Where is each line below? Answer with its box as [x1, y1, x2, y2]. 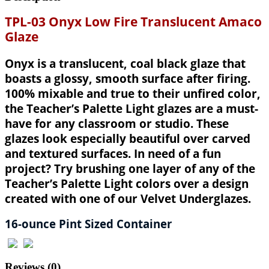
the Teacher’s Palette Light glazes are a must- [5, 101, 258, 116]
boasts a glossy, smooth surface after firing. [5, 71, 250, 86]
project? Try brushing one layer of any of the [5, 161, 255, 177]
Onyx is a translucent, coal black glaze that [5, 56, 246, 71]
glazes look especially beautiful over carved [5, 131, 250, 147]
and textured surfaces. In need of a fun [5, 146, 221, 162]
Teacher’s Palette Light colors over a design [5, 176, 249, 192]
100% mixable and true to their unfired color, [5, 86, 261, 101]
